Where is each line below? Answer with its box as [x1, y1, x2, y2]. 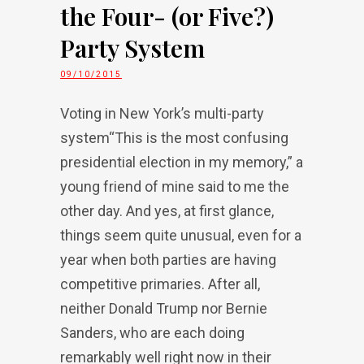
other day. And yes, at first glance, [60, 202, 274, 219]
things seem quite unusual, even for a [60, 227, 301, 244]
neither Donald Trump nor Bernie [60, 300, 267, 317]
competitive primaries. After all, [60, 275, 260, 292]
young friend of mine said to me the [60, 178, 289, 195]
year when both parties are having [60, 251, 276, 268]
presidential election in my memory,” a [60, 154, 303, 171]
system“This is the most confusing [60, 129, 288, 146]
